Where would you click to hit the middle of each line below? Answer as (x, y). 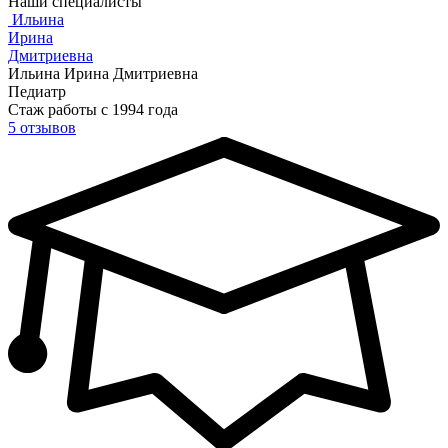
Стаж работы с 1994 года (93, 110)
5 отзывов (42, 128)
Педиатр (37, 92)
